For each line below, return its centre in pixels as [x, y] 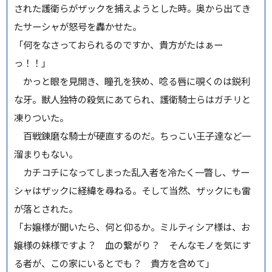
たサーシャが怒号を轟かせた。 [78, 26]
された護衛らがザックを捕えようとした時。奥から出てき [133, 8]
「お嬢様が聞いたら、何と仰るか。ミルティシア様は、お [132, 227]
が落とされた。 [46, 209]
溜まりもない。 [46, 154]
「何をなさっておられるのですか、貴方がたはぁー [119, 45]
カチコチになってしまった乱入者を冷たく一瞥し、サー [132, 172]
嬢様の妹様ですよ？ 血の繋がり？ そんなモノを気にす [133, 245]
